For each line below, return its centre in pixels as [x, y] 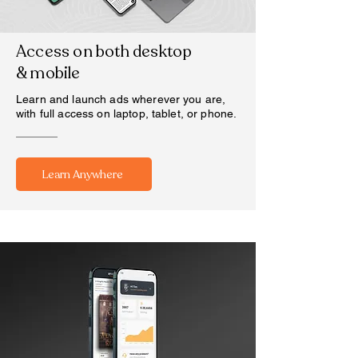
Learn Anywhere [82, 174]
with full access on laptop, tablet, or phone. [127, 113]
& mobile [48, 73]
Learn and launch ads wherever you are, [121, 99]
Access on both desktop [104, 52]
